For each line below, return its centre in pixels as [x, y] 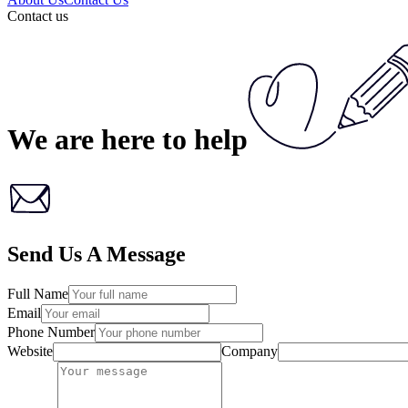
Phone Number [51, 331]
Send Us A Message [97, 254]
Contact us [38, 16]
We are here [85, 140]
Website [30, 351]
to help [205, 140]
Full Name [38, 293]
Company [250, 351]
